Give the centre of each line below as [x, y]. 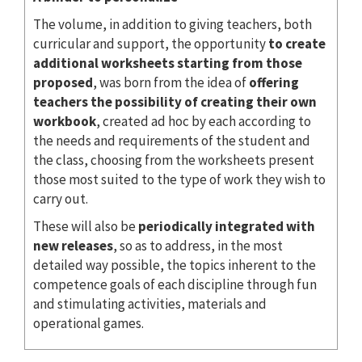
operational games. [88, 323]
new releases [73, 245]
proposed [63, 82]
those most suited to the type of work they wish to [179, 179]
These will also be [86, 226]
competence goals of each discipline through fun [175, 284]
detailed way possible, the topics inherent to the [175, 265]
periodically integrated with [227, 226]
